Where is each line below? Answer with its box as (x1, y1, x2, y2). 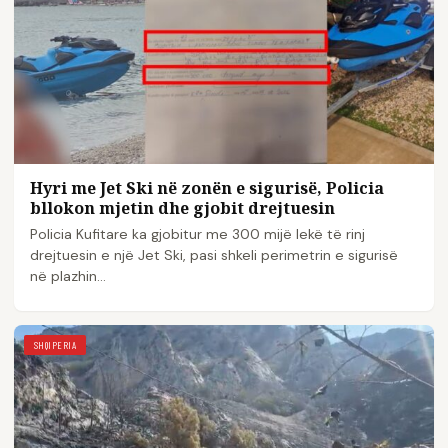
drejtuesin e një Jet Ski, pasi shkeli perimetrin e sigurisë (30, 245, 398, 264)
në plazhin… (30, 266, 106, 285)
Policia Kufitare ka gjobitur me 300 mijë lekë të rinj (30, 224, 365, 243)
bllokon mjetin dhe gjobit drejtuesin (30, 196, 335, 219)
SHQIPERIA (34, 338, 77, 351)
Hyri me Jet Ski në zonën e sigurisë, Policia (30, 176, 384, 199)
